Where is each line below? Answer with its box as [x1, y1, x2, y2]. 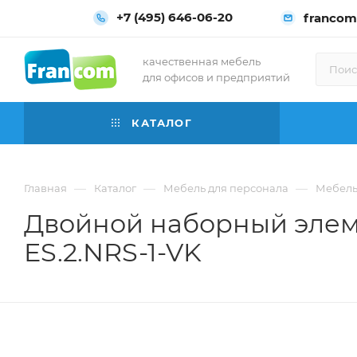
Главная [24, 182, 67, 194]
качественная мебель [143, 55, 261, 68]
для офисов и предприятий [143, 71, 290, 84]
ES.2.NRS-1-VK [24, 237, 202, 268]
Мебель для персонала [163, 182, 288, 194]
